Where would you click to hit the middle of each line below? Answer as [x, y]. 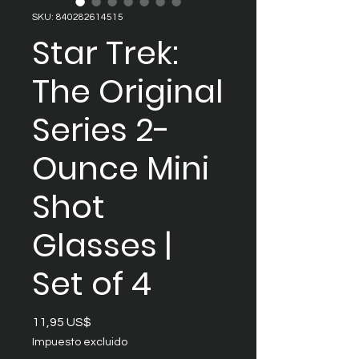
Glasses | [102, 245]
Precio [109, 321]
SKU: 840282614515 [78, 17]
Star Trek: [105, 53]
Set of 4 [92, 284]
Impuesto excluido [80, 342]
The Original [128, 91]
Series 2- [101, 130]
